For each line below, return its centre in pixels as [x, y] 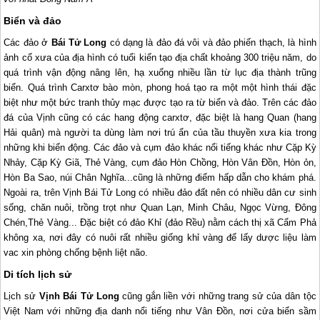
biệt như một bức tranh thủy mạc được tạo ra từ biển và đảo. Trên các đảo [160, 102]
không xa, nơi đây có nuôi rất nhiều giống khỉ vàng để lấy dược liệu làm [160, 237]
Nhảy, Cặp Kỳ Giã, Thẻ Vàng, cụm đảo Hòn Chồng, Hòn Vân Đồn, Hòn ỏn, [160, 162]
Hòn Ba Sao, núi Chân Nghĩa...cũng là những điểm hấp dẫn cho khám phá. [160, 177]
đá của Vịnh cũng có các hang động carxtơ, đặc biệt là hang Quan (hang [160, 117]
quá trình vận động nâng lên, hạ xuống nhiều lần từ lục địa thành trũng [160, 72]
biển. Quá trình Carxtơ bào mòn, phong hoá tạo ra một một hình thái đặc [160, 87]
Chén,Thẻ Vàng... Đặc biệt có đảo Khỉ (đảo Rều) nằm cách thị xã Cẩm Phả [160, 222]
